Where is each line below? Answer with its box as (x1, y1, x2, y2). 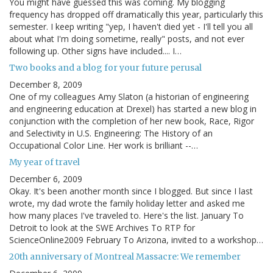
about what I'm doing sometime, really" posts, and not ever (9, 32, 244, 44)
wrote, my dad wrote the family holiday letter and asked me (9, 197, 245, 209)
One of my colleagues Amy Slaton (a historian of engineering (9, 90, 249, 102)
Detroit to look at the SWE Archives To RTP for (9, 221, 195, 233)
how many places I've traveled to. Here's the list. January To (9, 209, 244, 221)
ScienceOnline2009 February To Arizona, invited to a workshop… (9, 233, 263, 246)
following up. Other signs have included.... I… (9, 44, 182, 57)
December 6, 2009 (9, 172, 82, 185)
